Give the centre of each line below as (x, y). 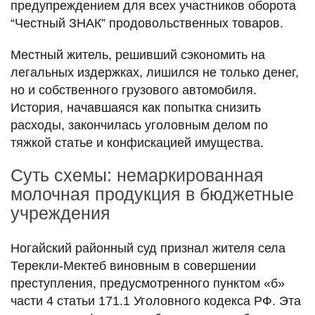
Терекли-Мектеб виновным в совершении (133, 265)
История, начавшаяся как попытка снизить (136, 107)
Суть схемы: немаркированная (137, 175)
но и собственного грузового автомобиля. (134, 90)
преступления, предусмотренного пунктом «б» (148, 283)
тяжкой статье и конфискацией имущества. (137, 142)
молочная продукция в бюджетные (152, 194)
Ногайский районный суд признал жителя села (148, 248)
